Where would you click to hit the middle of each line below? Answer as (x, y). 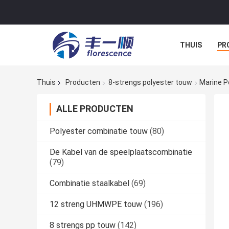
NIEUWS (193, 68)
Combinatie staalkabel (89, 184)
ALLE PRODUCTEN (95, 109)
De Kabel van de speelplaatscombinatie (121, 152)
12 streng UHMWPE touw (96, 204)
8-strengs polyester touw (150, 83)
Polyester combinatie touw (99, 131)
